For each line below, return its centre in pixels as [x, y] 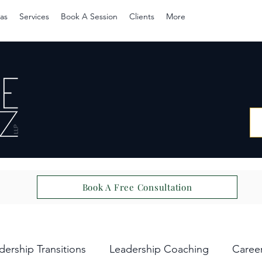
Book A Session [89, 16]
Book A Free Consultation [137, 187]
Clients [142, 16]
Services [34, 16]
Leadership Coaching [159, 249]
